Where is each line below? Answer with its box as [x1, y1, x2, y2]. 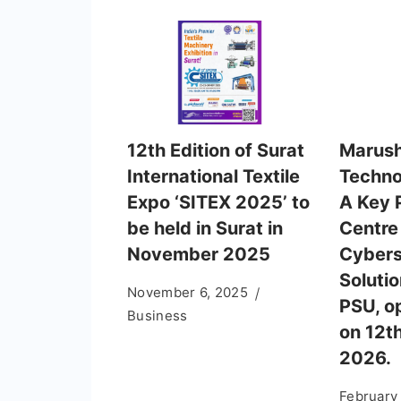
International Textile [127, 166, 300, 188]
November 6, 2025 [127, 284, 248, 302]
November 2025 [127, 243, 270, 266]
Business [127, 307, 188, 325]
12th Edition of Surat [127, 140, 304, 162]
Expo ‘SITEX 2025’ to [127, 192, 310, 214]
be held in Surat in [127, 218, 283, 240]
